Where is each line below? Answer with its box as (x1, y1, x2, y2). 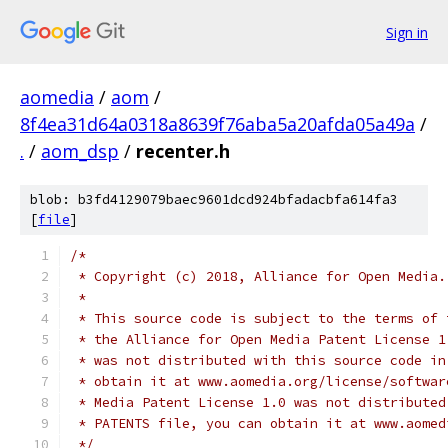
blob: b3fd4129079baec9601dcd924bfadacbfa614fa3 (30, 191, 398, 208)
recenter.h (136, 139, 230, 163)
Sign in (386, 22, 428, 42)
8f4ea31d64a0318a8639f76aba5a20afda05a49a (20, 112, 415, 136)
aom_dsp (41, 139, 119, 163)
